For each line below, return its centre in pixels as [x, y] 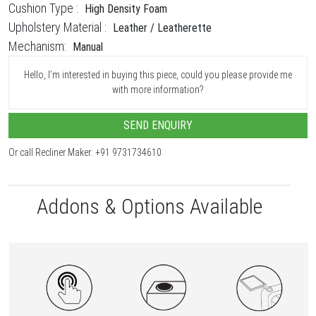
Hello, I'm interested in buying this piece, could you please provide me [158, 74]
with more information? [158, 89]
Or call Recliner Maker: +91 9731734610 [85, 152]
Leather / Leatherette [162, 28]
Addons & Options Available [150, 206]
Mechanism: [37, 46]
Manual [88, 47]
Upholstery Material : [57, 27]
